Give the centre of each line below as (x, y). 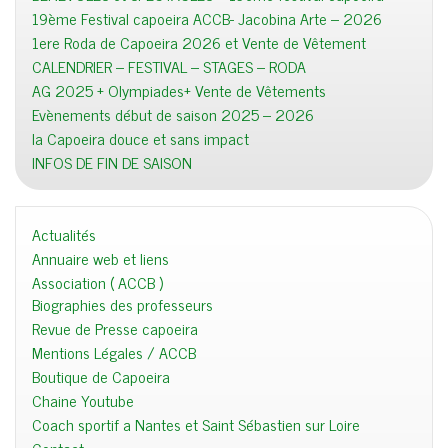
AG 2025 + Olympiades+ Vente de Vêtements (179, 90)
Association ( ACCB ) (97, 282)
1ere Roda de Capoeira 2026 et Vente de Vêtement (199, 42)
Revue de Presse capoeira (115, 328)
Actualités (64, 234)
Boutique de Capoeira (101, 376)
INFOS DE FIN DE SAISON (112, 162)
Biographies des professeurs (122, 304)
